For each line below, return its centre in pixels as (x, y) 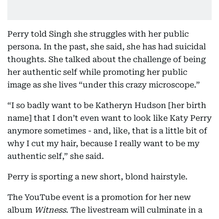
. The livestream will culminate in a (134, 210)
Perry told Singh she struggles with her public (98, 34)
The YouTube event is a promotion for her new (99, 197)
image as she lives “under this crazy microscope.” (104, 85)
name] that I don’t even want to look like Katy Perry (109, 118)
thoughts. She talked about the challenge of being (107, 59)
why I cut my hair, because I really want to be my (103, 143)
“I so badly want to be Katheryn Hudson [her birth (107, 105)
